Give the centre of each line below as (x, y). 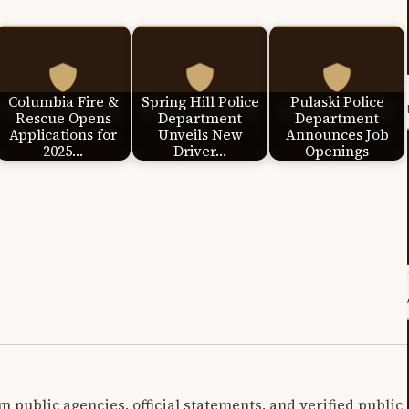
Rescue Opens (63, 118)
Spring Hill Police (200, 101)
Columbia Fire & (63, 101)
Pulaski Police (337, 101)
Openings (337, 151)
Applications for (63, 134)
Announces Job (337, 134)
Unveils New (200, 134)
